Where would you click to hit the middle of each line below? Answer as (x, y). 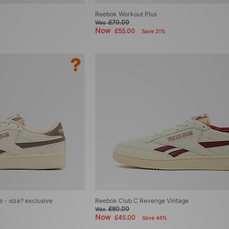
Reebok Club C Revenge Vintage (142, 201)
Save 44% (155, 218)
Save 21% (154, 31)
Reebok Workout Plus (126, 14)
